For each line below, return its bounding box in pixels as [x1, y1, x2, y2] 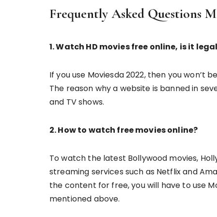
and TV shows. [49, 96, 107, 108]
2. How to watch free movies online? [49, 124, 198, 136]
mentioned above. [49, 193, 122, 204]
